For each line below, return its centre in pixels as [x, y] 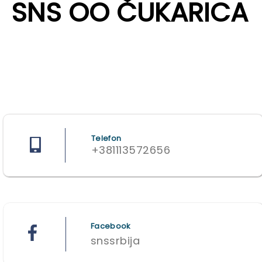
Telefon [106, 138]
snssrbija [116, 241]
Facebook [111, 226]
